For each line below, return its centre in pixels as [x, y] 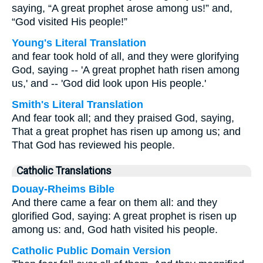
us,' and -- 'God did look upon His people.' [109, 83]
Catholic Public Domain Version [91, 251]
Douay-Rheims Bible [63, 189]
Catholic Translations [64, 171]
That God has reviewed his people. [93, 145]
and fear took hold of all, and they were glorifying [125, 56]
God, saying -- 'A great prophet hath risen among [126, 70]
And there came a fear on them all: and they [114, 203]
